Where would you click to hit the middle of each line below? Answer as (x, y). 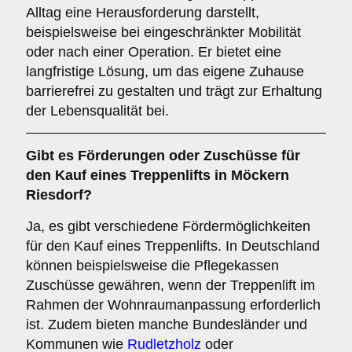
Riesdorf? (59, 195)
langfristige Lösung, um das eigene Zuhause (165, 71)
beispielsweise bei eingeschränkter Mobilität (163, 32)
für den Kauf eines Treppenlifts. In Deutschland (173, 246)
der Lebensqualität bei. (97, 111)
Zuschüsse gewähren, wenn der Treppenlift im (170, 285)
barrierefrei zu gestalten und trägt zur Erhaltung (174, 91)
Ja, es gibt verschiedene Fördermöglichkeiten (168, 226)
